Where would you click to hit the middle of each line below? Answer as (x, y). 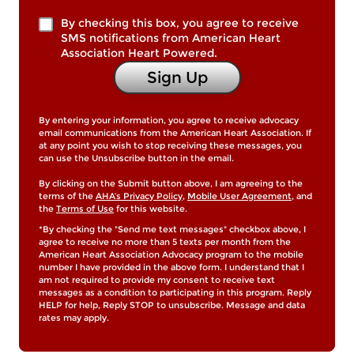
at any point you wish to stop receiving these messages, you (170, 145)
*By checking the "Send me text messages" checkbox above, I (172, 229)
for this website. (151, 208)
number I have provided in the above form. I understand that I (171, 267)
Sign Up (177, 77)
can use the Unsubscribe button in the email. (136, 158)
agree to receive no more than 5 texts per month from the (165, 241)
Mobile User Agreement (239, 196)
